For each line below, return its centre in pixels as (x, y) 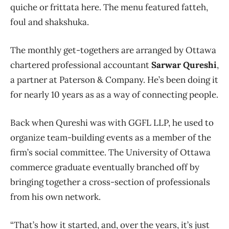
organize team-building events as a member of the (111, 138)
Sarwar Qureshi (184, 65)
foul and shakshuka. (50, 22)
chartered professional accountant (81, 65)
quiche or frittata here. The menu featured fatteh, (109, 7)
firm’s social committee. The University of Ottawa (110, 153)
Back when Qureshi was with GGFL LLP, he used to (112, 123)
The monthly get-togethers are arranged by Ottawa (113, 50)
